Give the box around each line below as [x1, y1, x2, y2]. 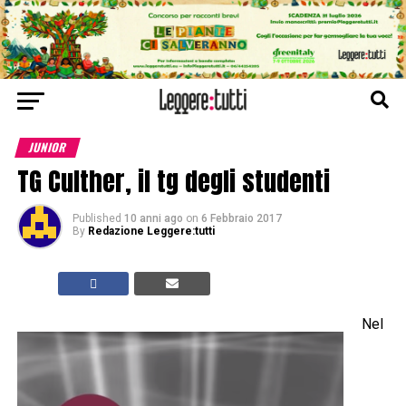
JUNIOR [26, 139, 69, 157]
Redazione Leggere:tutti [87, 225, 215, 238]
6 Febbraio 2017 [200, 212, 282, 226]
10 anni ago [123, 212, 183, 226]
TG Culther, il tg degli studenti [16, 161, 330, 201]
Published [72, 212, 121, 226]
